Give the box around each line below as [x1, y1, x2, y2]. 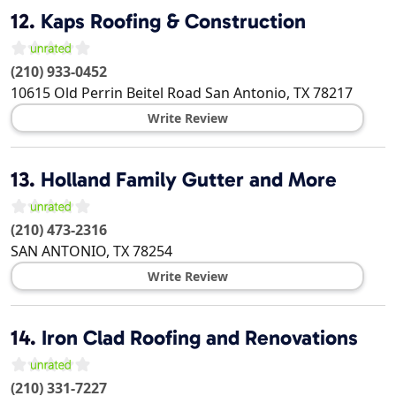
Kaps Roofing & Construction [41, 9, 306, 34]
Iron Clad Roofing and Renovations [42, 325, 358, 351]
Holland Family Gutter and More [41, 167, 337, 193]
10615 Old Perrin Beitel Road [11, 83, 202, 103]
